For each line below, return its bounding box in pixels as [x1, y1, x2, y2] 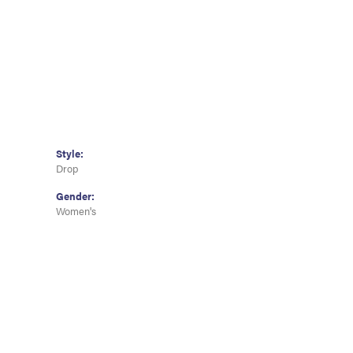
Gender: [56, 189, 95, 204]
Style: [56, 147, 84, 162]
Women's [56, 204, 96, 219]
